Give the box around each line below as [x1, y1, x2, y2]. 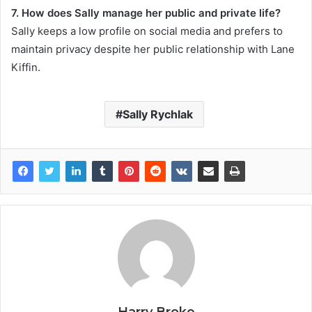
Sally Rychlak [123, 107, 193, 121]
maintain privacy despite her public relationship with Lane [11, 42, 295, 56]
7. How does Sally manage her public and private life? [11, 6, 281, 19]
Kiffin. [11, 60, 40, 74]
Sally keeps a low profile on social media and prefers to [11, 24, 283, 38]
